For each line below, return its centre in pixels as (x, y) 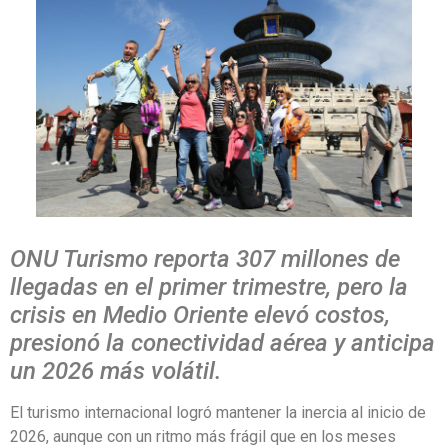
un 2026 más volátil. (115, 371)
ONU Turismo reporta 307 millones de (205, 259)
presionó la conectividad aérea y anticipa (222, 343)
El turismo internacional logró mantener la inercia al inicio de (218, 413)
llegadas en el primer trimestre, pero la (209, 287)
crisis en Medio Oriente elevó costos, (200, 315)
